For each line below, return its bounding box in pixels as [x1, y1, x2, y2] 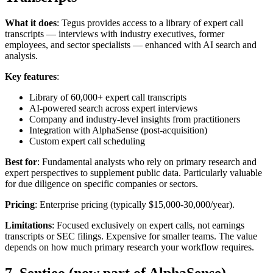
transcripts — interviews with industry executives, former [5, 29, 224, 40]
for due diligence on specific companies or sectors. [5, 179, 198, 190]
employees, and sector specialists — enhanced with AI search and [5, 40, 257, 51]
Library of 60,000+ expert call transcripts [29, 92, 186, 103]
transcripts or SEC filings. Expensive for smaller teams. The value [5, 231, 257, 242]
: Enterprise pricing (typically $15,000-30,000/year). [35, 199, 235, 210]
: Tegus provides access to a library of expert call [57, 18, 243, 29]
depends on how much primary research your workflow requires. [5, 242, 254, 253]
